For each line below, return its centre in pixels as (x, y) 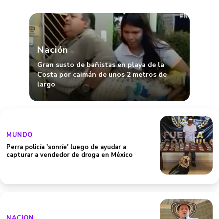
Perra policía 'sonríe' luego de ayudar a (66, 147)
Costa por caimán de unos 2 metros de (102, 75)
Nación (53, 50)
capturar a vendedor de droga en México (69, 155)
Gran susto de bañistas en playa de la (101, 65)
